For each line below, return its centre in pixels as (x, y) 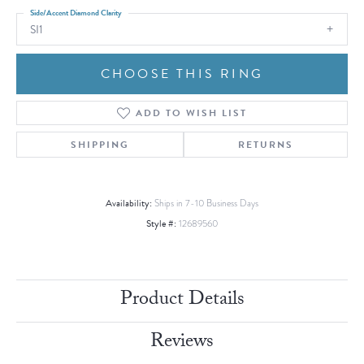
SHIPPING (100, 145)
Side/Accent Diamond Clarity (76, 13)
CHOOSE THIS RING (182, 74)
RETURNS (266, 145)
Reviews (182, 344)
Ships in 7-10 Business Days (206, 204)
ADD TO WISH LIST (191, 113)
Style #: (161, 224)
